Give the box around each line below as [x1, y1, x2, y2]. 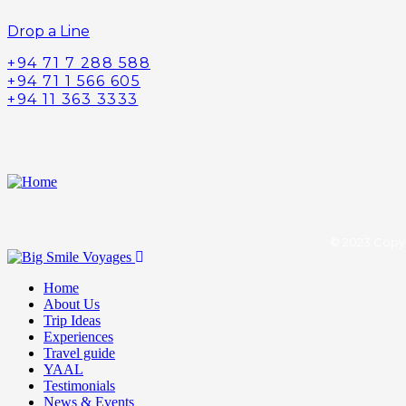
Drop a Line [7, 22, 90, 40]
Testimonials [43, 377, 115, 393]
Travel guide [43, 344, 115, 361]
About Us [43, 295, 100, 312]
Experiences [43, 328, 113, 344]
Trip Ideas [43, 312, 101, 328]
